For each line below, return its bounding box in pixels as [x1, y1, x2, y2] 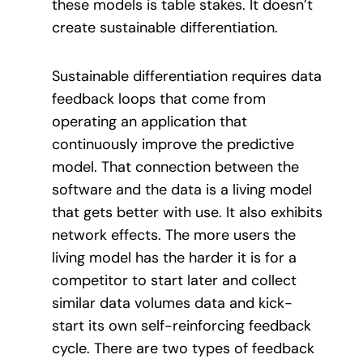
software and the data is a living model [52, 180, 312, 200]
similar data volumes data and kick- [52, 293, 293, 314]
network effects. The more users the [52, 225, 296, 246]
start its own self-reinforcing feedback [52, 316, 311, 336]
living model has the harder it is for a [52, 248, 297, 268]
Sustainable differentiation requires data [52, 66, 322, 87]
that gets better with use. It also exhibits [52, 203, 322, 223]
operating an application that [52, 112, 247, 132]
